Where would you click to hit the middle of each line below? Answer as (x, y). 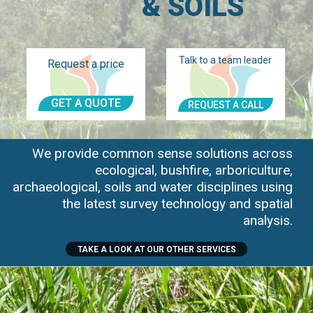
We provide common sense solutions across (163, 154)
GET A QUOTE (86, 103)
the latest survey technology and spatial (178, 204)
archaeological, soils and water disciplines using (153, 187)
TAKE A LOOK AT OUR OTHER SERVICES (156, 250)
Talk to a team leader (226, 60)
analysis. (268, 221)
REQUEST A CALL (226, 105)
